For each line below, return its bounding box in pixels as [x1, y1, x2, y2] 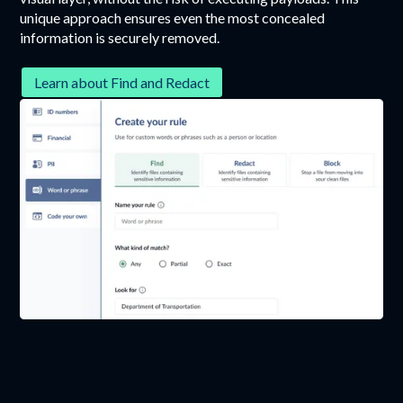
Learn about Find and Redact [34, 73, 210, 91]
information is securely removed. [20, 28, 220, 46]
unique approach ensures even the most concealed [20, 8, 326, 26]
